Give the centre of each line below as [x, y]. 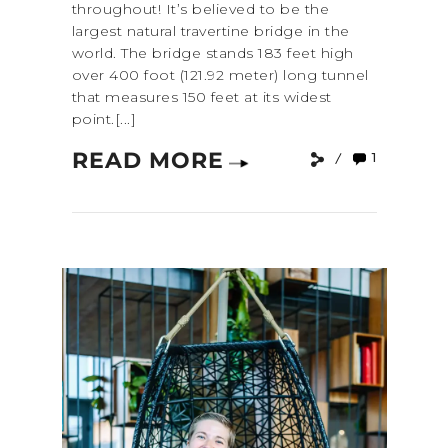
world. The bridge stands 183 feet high [212, 53]
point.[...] [103, 119]
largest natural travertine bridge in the [210, 31]
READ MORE [147, 161]
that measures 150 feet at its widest [201, 97]
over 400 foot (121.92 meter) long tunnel [220, 75]
